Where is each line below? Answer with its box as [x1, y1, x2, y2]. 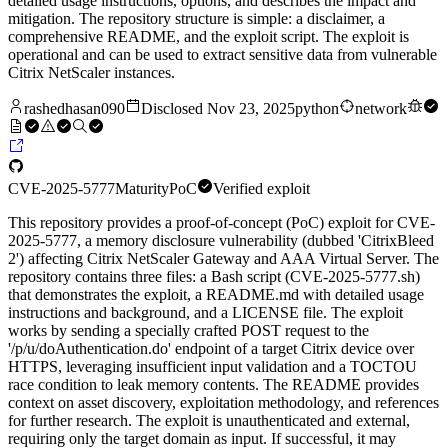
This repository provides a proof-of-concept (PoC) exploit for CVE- [8, 214, 435, 232]
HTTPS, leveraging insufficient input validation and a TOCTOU [8, 358, 417, 376]
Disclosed [141, 100, 207, 118]
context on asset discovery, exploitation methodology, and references [8, 394, 439, 412]
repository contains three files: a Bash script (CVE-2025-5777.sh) [8, 268, 420, 286]
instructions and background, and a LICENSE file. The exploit [8, 304, 403, 322]
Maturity [115, 180, 169, 198]
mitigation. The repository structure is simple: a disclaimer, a [8, 10, 385, 28]
